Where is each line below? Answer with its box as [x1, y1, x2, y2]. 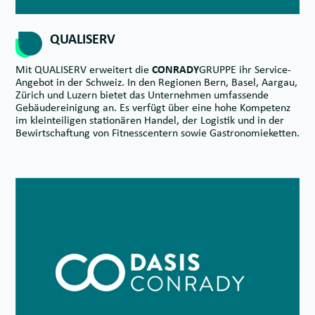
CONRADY [152, 62, 199, 76]
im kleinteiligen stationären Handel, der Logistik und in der [15, 112, 284, 127]
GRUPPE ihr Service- [199, 62, 291, 76]
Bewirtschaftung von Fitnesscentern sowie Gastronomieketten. [15, 125, 300, 139]
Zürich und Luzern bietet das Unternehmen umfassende [15, 87, 269, 101]
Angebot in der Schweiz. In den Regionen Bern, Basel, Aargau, [15, 75, 297, 89]
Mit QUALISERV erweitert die [15, 62, 152, 76]
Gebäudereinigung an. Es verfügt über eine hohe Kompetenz [15, 100, 290, 114]
